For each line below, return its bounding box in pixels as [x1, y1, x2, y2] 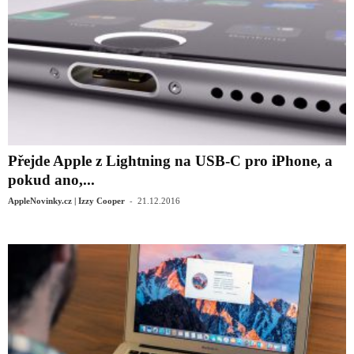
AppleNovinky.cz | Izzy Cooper [8, 195, 125, 205]
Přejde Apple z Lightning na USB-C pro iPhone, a [8, 152, 333, 169]
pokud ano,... [8, 171, 95, 188]
